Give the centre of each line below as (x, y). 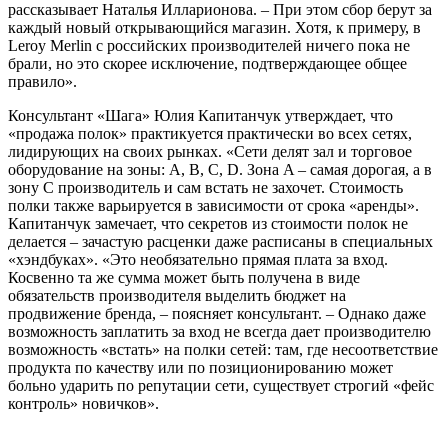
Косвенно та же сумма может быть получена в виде (184, 277)
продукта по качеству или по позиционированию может (200, 367)
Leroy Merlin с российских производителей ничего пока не (209, 45)
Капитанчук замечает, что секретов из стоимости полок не (208, 223)
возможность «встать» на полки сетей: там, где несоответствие (223, 349)
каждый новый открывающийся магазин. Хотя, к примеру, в (214, 27)
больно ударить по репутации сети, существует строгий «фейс (221, 385)
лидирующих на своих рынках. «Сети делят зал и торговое (210, 151)
